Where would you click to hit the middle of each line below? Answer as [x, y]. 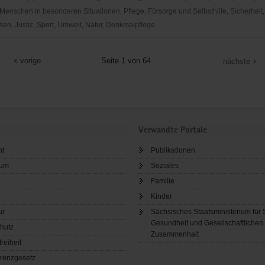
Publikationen [173, 151]
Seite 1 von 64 [126, 60]
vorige [30, 60]
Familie [163, 181]
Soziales [165, 166]
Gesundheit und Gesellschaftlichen [207, 223]
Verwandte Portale [173, 130]
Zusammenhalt [175, 235]
